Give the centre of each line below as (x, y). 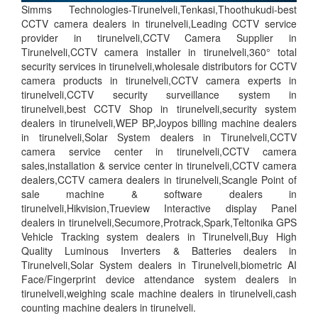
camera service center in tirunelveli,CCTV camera (159, 151)
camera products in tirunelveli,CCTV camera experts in (159, 80)
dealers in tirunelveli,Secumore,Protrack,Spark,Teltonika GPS (159, 222)
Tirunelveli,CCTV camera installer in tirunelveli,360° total (159, 51)
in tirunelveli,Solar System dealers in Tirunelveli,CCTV (159, 137)
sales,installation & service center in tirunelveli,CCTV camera (159, 165)
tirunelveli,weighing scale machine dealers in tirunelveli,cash (159, 293)
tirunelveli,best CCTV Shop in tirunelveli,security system (159, 108)
